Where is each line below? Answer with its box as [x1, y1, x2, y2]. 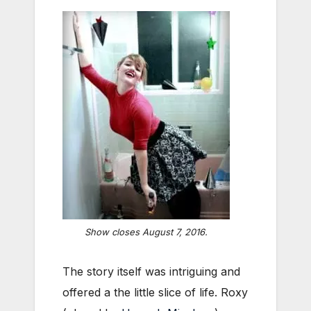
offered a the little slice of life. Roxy [62, 285, 248, 300]
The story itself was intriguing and [62, 264, 240, 279]
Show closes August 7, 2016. [85, 226, 208, 238]
